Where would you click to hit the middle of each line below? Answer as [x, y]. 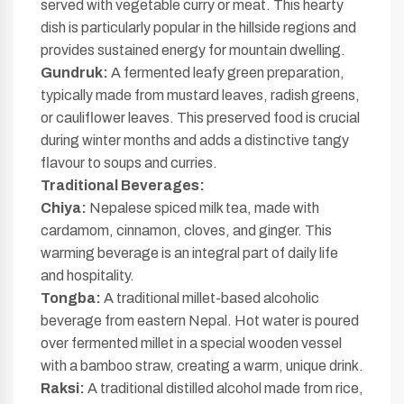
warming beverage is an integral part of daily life [189, 253]
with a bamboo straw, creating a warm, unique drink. [202, 366]
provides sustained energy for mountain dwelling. [193, 50]
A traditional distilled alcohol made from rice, [224, 388]
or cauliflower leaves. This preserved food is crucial [200, 118]
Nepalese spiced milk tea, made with [203, 208]
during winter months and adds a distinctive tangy [195, 140]
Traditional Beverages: [123, 185]
